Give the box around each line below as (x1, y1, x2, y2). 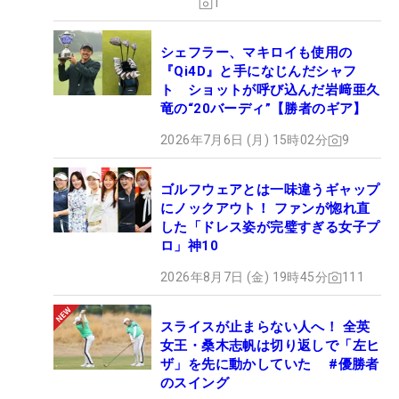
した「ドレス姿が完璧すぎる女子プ (160, 219, 380, 236)
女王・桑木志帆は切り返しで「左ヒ (160, 338, 380, 354)
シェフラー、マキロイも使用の (160, 45, 353, 61)
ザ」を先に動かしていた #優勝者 (160, 356, 379, 373)
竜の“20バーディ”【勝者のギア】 (160, 101, 367, 118)
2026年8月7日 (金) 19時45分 (160, 270, 328, 285)
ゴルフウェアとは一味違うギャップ (160, 182, 380, 199)
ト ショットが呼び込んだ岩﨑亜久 (160, 82, 380, 99)
